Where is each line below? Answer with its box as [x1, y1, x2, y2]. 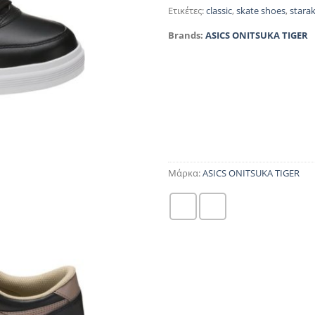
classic [206, 4, 232, 18]
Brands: [168, 29, 205, 42]
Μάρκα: [168, 167, 202, 180]
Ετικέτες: [168, 4, 206, 18]
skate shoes [236, 4, 285, 18]
